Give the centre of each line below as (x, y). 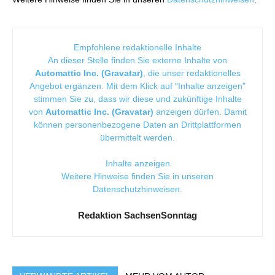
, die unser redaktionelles (192, 73)
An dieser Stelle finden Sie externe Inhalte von (137, 60)
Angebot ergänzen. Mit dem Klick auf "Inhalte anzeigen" (137, 86)
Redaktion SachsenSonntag (137, 215)
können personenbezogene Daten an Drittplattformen (137, 124)
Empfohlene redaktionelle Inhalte (137, 47)
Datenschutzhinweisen (136, 189)
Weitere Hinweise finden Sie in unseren (137, 176)
